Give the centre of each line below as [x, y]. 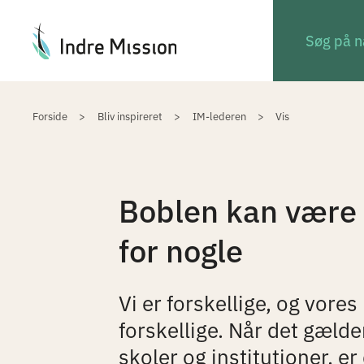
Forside [50, 116]
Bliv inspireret [130, 116]
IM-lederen [219, 116]
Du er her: [64, 92]
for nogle [180, 249]
